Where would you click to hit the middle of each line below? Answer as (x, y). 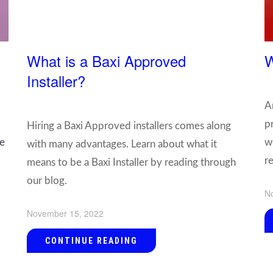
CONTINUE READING (91, 240)
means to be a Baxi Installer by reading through (131, 162)
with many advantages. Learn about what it (122, 144)
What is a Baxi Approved (106, 60)
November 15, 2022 (65, 213)
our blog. (47, 180)
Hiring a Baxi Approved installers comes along (129, 126)
